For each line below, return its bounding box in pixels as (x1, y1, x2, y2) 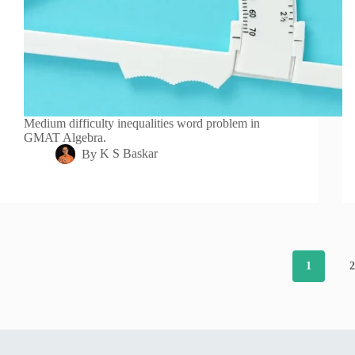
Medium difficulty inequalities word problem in (24, 116, 260, 131)
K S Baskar (100, 147, 158, 161)
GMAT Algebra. (24, 131, 106, 145)
